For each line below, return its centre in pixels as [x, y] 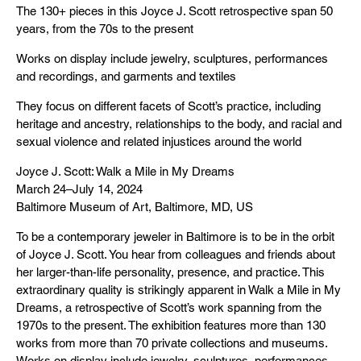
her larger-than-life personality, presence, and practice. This [170, 272]
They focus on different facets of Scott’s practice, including [168, 106]
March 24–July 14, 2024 [79, 189]
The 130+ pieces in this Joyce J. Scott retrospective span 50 [174, 11]
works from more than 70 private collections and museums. [172, 343]
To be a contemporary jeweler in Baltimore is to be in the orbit [175, 237]
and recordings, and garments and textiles [126, 76]
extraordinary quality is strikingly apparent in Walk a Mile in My [178, 290]
